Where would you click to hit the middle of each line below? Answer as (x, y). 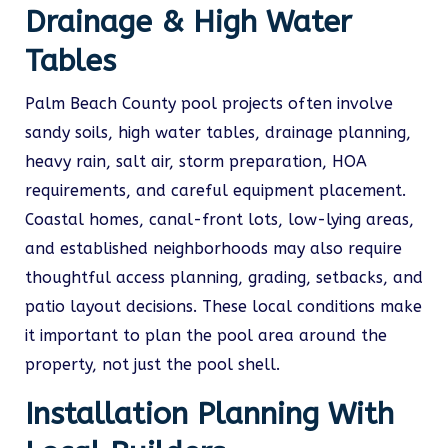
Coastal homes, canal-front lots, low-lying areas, (219, 219)
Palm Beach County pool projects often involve (209, 103)
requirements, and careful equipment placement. (215, 190)
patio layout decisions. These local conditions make (223, 306)
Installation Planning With (209, 414)
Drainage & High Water (188, 22)
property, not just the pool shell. (152, 364)
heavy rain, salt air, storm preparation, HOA (196, 161)
